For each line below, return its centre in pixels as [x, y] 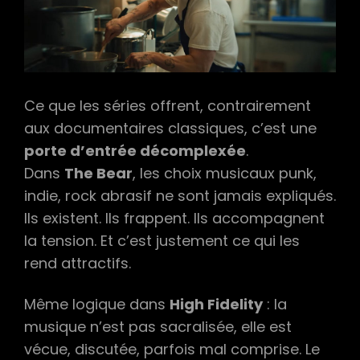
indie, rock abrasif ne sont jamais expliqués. [180, 195]
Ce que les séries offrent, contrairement [168, 105]
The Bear [98, 173]
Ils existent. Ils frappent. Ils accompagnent [174, 218]
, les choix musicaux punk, [225, 173]
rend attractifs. [78, 263]
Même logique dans [97, 304]
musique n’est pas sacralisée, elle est [158, 326]
